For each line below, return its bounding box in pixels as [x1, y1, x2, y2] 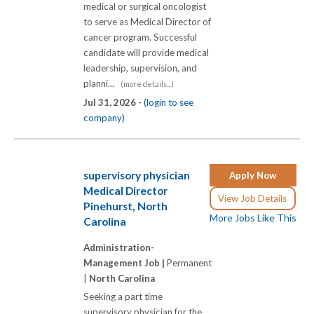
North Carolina [89, 273, 155, 285]
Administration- [83, 242, 154, 254]
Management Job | [83, 257, 167, 269]
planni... [83, 77, 121, 89]
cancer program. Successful [83, 31, 197, 43]
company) [83, 111, 125, 123]
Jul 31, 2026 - [83, 96, 144, 108]
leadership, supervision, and [83, 62, 197, 74]
